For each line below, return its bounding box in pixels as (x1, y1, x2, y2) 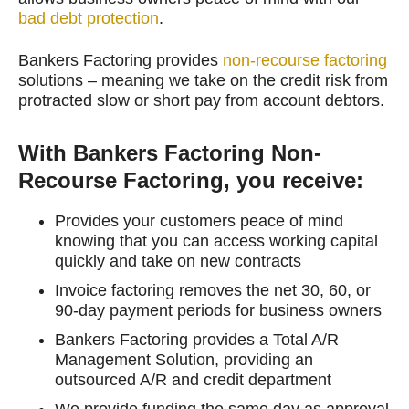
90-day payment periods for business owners (55, 300, 382, 320)
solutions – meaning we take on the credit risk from (18, 70, 388, 89)
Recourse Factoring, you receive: (18, 167, 363, 193)
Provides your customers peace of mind (55, 211, 343, 230)
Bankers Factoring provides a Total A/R (55, 330, 339, 349)
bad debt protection (18, 8, 159, 27)
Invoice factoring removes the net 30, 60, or (55, 280, 371, 299)
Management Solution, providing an (55, 350, 313, 369)
